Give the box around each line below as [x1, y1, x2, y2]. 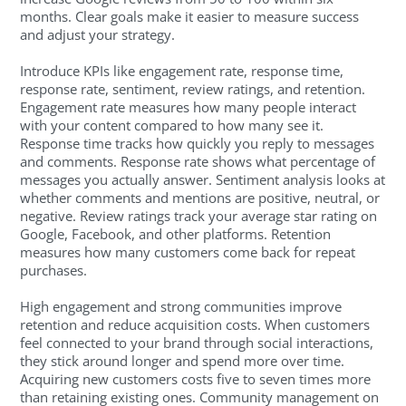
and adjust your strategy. [20, 24, 176, 43]
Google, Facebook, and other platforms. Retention [20, 225, 332, 244]
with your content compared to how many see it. [20, 116, 324, 135]
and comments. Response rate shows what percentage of [20, 152, 376, 171]
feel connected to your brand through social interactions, [20, 333, 374, 353]
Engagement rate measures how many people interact [20, 98, 357, 117]
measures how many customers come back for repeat [20, 243, 356, 262]
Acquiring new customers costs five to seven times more [20, 370, 372, 389]
